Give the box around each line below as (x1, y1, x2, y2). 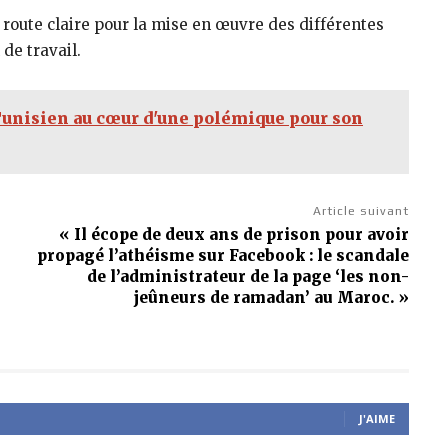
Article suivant (312, 204, 409, 219)
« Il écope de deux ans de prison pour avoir (58, 225, 409, 245)
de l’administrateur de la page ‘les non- (86, 267, 409, 287)
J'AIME (359, 411, 395, 427)
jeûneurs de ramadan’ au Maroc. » (133, 288, 409, 308)
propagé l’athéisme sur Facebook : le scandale (36, 246, 409, 266)
